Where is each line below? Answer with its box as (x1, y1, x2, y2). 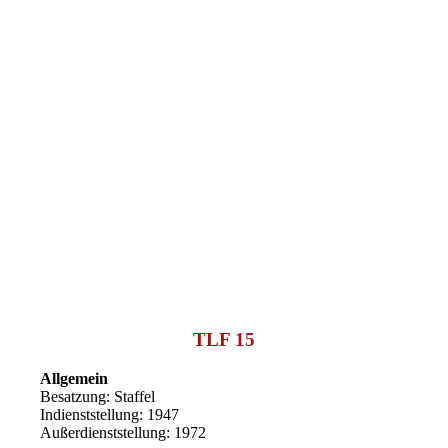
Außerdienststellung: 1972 (40, 423, 207, 441)
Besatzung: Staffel (40, 387, 156, 405)
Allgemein (40, 369, 109, 387)
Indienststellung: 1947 (40, 405, 180, 423)
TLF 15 (193, 329, 255, 351)
